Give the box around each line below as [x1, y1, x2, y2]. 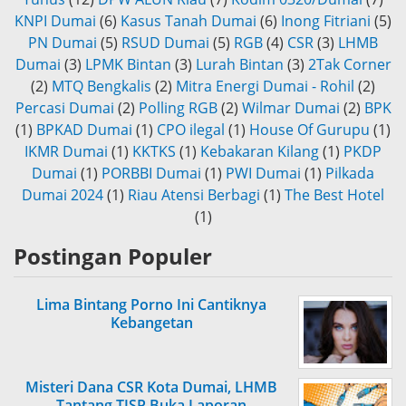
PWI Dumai [226, 163, 301, 184]
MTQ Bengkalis [52, 76, 151, 97]
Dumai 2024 [22, 185, 103, 206]
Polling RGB [138, 98, 217, 119]
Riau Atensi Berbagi [128, 185, 260, 206]
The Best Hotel [285, 185, 384, 206]
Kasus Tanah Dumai [121, 11, 256, 32]
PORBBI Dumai [101, 163, 201, 184]
